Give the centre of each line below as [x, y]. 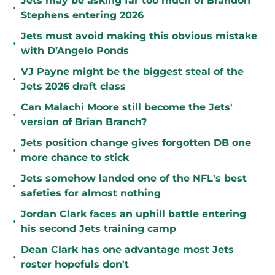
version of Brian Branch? [84, 122]
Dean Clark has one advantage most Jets [127, 250]
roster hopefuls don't [75, 265]
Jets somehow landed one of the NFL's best [134, 179]
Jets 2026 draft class [73, 87]
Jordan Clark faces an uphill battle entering [134, 214]
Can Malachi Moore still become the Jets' [127, 107]
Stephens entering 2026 [82, 15]
